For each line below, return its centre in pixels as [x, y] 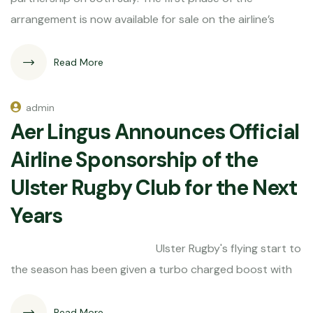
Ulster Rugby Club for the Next [154, 188]
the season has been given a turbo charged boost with [151, 269]
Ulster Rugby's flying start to [156, 248]
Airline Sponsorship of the [134, 160]
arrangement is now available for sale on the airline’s [143, 19]
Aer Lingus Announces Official [155, 132]
